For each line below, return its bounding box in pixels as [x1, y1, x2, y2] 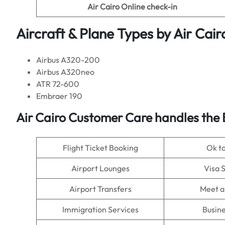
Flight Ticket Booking [62, 143, 138, 153]
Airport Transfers [69, 184, 132, 194]
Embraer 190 [36, 91, 82, 101]
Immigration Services [62, 204, 139, 214]
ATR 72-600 [36, 79, 79, 89]
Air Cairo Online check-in [87, 2, 177, 12]
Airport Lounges [71, 163, 130, 173]
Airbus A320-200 [36, 55, 100, 65]
